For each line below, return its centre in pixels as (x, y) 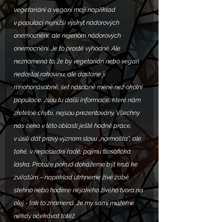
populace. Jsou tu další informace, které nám (78, 100)
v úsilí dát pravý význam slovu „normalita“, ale (78, 139)
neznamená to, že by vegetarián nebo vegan (77, 61)
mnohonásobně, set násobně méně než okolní (79, 87)
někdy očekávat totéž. (46, 216)
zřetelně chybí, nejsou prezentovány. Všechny (78, 113)
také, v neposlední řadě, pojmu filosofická (73, 152)
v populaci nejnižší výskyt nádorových (67, 23)
